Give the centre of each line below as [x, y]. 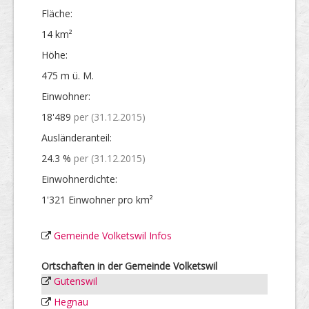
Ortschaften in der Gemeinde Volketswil [129, 266]
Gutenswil [76, 281]
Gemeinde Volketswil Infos [113, 235]
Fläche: [57, 13]
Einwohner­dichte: [79, 179]
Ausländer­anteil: [77, 137]
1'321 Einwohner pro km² [97, 199]
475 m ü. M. [68, 75]
